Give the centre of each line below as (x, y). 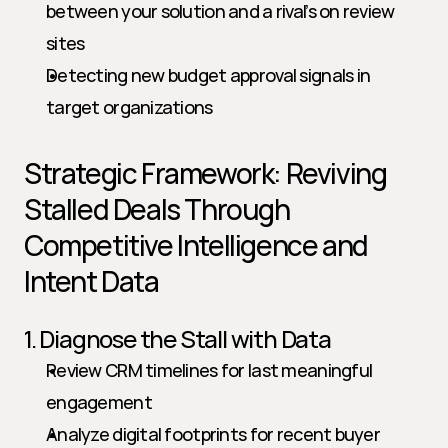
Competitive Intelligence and (196, 245)
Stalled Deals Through (157, 209)
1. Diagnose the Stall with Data (177, 338)
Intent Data (91, 281)
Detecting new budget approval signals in (208, 75)
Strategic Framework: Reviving (205, 173)
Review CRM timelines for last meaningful (209, 370)
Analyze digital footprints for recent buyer (213, 434)
